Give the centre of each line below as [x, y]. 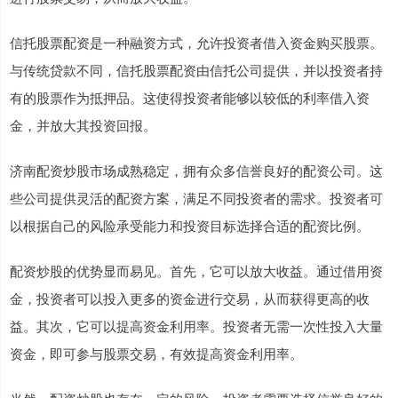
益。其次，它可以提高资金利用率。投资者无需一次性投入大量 [196, 326]
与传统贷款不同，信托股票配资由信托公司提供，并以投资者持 [196, 70]
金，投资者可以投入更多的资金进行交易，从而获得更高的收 [190, 298]
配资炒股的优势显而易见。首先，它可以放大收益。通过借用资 [196, 271]
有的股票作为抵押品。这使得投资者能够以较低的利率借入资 [190, 98]
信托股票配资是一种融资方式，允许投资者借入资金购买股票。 [196, 43]
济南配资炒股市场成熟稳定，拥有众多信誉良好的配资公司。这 [196, 171]
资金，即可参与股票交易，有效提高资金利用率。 [156, 354]
